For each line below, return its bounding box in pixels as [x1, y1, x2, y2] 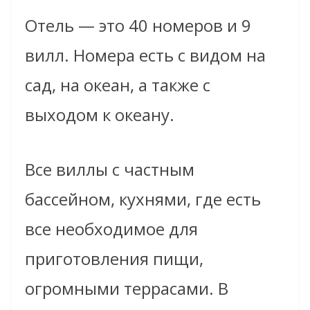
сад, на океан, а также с [25, 73, 210, 97]
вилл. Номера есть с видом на [25, 44, 266, 67]
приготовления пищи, [25, 247, 203, 271]
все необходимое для [25, 217, 198, 241]
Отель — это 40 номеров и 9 [25, 14, 251, 37]
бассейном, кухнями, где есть [25, 188, 261, 211]
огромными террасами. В [25, 277, 228, 300]
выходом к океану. [25, 103, 174, 127]
